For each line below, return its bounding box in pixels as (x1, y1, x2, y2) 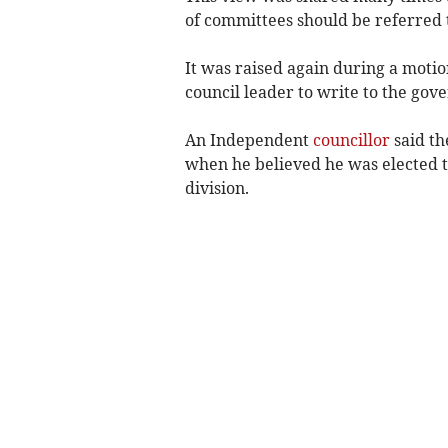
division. (184, 177, 249, 198)
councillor (312, 129, 390, 150)
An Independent (184, 129, 313, 150)
